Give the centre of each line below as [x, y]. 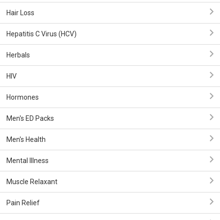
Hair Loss [20, 13]
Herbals [18, 55]
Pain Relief [23, 203]
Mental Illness [27, 161]
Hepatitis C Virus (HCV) [41, 34]
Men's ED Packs [30, 118]
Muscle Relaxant [32, 182]
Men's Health [26, 139]
